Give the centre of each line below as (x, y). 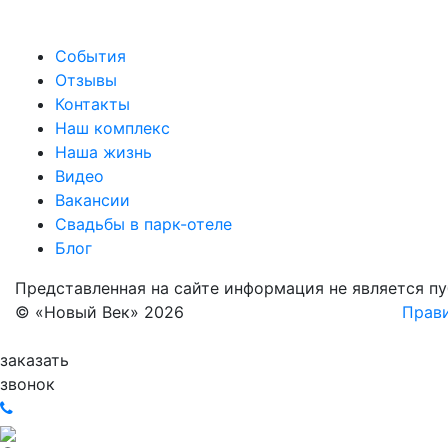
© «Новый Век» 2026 (99, 312)
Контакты (92, 104)
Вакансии (92, 200)
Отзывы (86, 80)
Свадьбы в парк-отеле (143, 224)
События (90, 56)
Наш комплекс (112, 128)
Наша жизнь (103, 152)
